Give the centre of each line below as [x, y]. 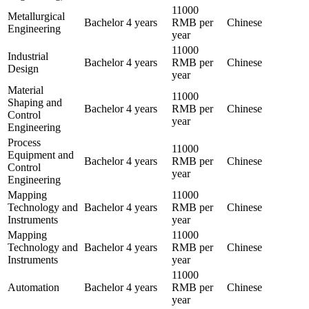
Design [23, 68]
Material [26, 90]
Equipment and [41, 154]
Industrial [28, 56]
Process [24, 142]
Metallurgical [36, 16]
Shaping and [35, 102]
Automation [33, 287]
